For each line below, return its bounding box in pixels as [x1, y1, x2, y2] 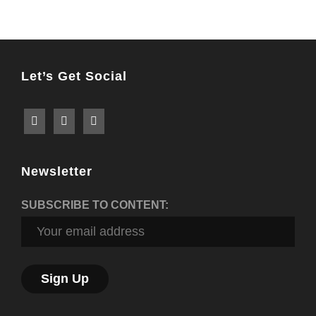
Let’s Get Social [21, 68, 127, 83]
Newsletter [21, 164, 92, 178]
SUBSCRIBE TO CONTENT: [21, 198, 169, 211]
